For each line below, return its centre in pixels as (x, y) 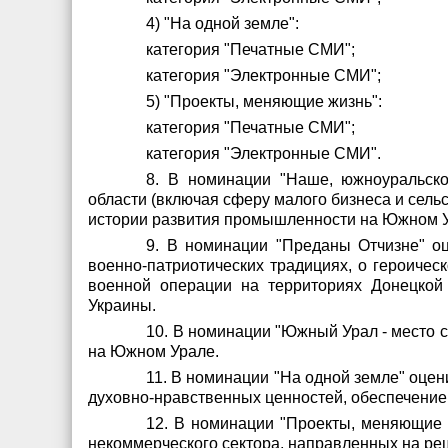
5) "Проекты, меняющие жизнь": (264, 101)
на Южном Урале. (153, 351)
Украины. (122, 305)
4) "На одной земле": (223, 23)
